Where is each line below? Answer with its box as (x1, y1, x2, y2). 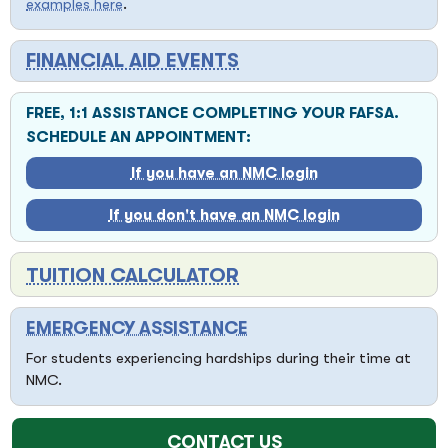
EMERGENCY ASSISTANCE (26, 318, 248, 339)
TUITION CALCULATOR (26, 264, 239, 288)
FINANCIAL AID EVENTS (26, 49, 239, 73)
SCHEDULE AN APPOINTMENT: (26, 128, 251, 147)
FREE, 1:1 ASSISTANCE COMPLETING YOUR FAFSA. (26, 104, 399, 123)
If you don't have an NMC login (108, 206, 340, 225)
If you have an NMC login (130, 164, 318, 183)
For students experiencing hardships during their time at (26, 349, 411, 368)
